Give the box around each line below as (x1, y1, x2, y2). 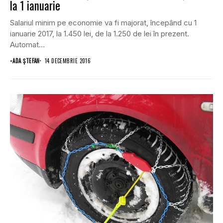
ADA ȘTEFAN (12, 56, 40, 65)
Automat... (10, 39, 45, 49)
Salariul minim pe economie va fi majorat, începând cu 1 (10, 17, 197, 27)
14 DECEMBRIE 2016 (44, 56, 91, 65)
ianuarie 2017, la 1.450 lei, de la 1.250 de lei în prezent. (10, 28, 189, 38)
